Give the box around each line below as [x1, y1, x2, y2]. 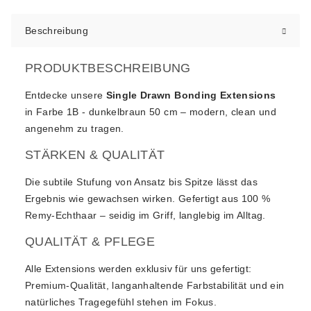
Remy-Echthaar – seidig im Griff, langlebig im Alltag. [25, 209, 266, 221]
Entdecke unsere [25, 89, 106, 101]
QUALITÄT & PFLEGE [25, 234, 155, 249]
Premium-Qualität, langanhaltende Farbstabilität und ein [25, 279, 285, 291]
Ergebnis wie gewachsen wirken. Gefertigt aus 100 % [25, 192, 271, 204]
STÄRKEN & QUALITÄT [25, 147, 165, 162]
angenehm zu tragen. [25, 122, 124, 134]
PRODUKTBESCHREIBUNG [25, 60, 191, 75]
